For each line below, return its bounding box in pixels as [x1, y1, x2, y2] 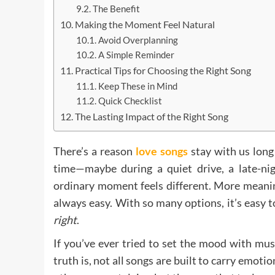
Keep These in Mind [98, 81, 177, 92]
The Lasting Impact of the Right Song [75, 110, 229, 123]
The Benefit [92, 4, 140, 15]
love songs [135, 144, 188, 158]
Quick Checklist [98, 96, 162, 107]
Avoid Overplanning [98, 35, 178, 46]
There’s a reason [53, 144, 136, 158]
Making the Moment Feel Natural [75, 18, 215, 31]
